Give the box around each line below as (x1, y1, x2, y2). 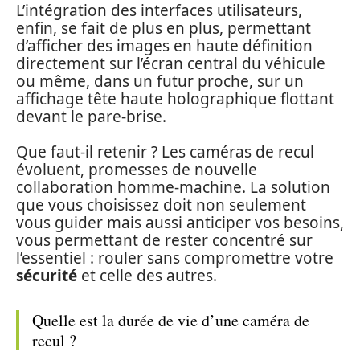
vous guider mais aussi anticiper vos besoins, (16, 212, 344, 234)
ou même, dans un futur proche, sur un (16, 70, 304, 92)
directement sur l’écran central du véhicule (16, 52, 325, 74)
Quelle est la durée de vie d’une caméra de (32, 309, 309, 332)
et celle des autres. (77, 265, 217, 287)
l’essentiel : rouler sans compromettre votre (16, 247, 333, 269)
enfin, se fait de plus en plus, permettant (16, 17, 311, 39)
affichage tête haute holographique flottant (16, 88, 334, 109)
